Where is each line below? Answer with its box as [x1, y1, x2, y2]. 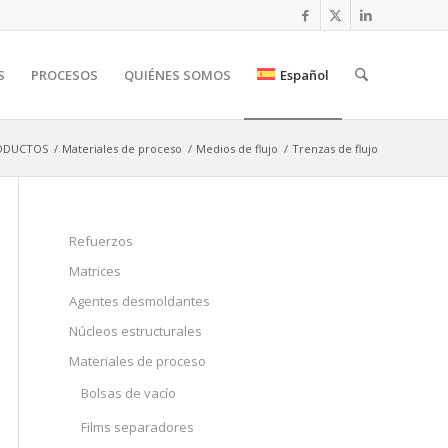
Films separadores [81, 418, 194, 436]
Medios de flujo [196, 141, 278, 156]
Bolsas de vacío [81, 384, 176, 402]
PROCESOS [30, 66, 98, 84]
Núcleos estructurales [69, 322, 202, 340]
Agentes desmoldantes [69, 292, 210, 310]
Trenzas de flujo [292, 141, 378, 156]
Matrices [69, 262, 121, 280]
